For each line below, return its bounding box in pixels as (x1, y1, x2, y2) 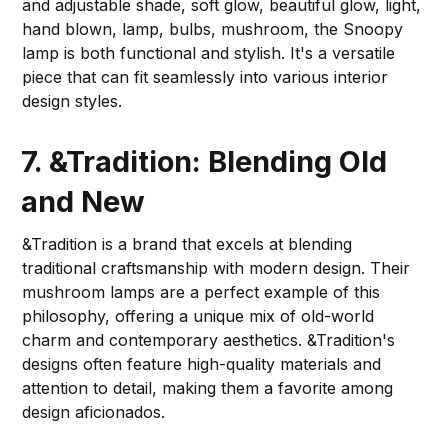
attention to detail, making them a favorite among (22, 377, 394, 398)
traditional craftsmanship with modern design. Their (22, 257, 411, 278)
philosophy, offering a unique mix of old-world (22, 305, 375, 326)
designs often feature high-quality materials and (22, 353, 382, 374)
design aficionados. (22, 401, 166, 422)
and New (21, 183, 146, 219)
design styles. (22, 90, 123, 111)
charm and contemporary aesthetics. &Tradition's (22, 329, 396, 350)
